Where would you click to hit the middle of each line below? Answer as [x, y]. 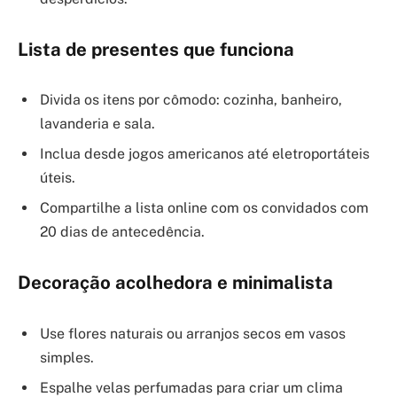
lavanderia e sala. [97, 124]
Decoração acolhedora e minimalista [175, 283]
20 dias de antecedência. [122, 232]
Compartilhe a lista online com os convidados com [204, 208]
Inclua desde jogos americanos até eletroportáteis [205, 154]
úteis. [58, 178]
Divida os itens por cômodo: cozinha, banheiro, [191, 100]
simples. [67, 357]
